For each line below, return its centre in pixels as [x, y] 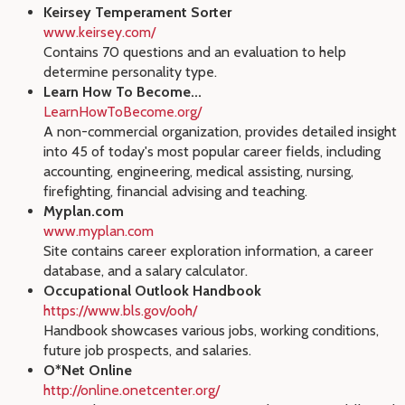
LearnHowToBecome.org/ [122, 112]
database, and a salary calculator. [146, 271]
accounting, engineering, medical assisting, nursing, [198, 171]
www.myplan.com [99, 231]
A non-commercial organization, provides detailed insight [220, 132]
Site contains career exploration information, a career [208, 251]
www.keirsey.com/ [99, 32]
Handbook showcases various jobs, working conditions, [211, 330]
